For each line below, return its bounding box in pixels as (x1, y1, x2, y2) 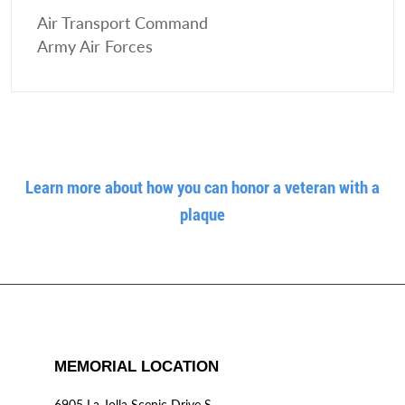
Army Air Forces (37, 37, 153, 57)
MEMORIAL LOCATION (54, 358, 219, 376)
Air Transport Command (37, 14, 208, 33)
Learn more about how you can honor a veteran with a (25, 175, 380, 199)
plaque (180, 202, 225, 226)
